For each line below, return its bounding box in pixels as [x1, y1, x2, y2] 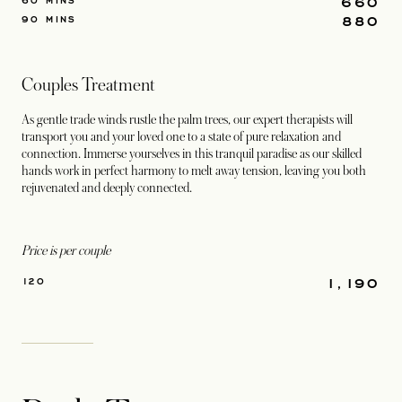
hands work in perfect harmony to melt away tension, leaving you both [22, 163, 366, 178]
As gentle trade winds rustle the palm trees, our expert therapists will [22, 112, 353, 127]
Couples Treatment [22, 75, 155, 95]
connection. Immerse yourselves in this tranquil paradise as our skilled [22, 146, 362, 161]
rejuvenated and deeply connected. [22, 180, 195, 195]
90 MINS [22, 13, 77, 25]
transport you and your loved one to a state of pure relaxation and [22, 129, 341, 144]
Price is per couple [22, 243, 110, 258]
